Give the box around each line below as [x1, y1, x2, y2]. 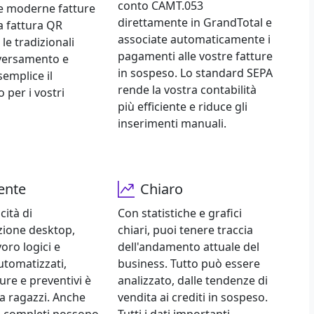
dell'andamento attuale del [117, 239, 259, 255]
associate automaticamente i [117, 32, 271, 48]
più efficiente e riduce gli [117, 99, 247, 115]
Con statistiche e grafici [117, 205, 242, 221]
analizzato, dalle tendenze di [117, 273, 268, 289]
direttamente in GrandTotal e [117, 15, 272, 31]
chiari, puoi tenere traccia [117, 222, 253, 238]
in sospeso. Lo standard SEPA [117, 65, 273, 81]
